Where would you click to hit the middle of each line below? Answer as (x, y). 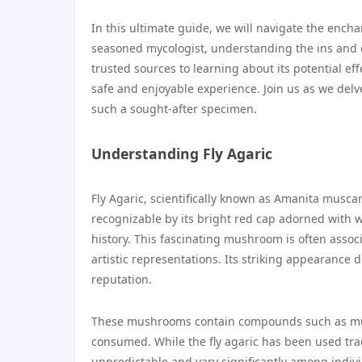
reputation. (122, 279)
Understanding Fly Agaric (182, 154)
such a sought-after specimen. (174, 109)
